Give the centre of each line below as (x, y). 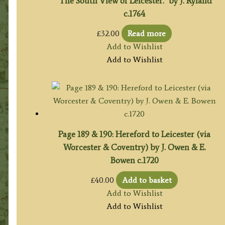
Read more (147, 33)
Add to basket (147, 180)
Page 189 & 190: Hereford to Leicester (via (135, 134)
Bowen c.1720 (134, 160)
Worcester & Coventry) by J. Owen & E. (134, 147)
